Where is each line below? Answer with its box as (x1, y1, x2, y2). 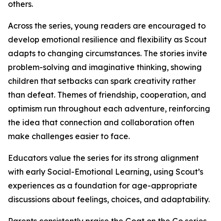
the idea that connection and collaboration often (8, 117, 194, 128)
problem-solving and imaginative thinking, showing (8, 62, 202, 73)
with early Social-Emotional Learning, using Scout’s (8, 167, 203, 177)
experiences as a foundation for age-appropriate (8, 181, 197, 191)
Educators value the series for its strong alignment (8, 153, 199, 163)
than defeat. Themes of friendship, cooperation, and (8, 90, 206, 100)
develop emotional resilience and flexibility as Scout (8, 35, 207, 45)
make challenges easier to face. (8, 131, 130, 142)
